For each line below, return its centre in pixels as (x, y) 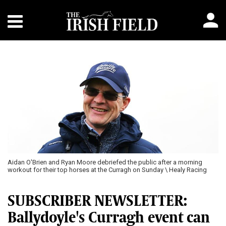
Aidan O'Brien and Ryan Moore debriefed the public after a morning (105, 162)
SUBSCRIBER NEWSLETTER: (97, 201)
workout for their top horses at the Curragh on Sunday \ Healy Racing (107, 170)
